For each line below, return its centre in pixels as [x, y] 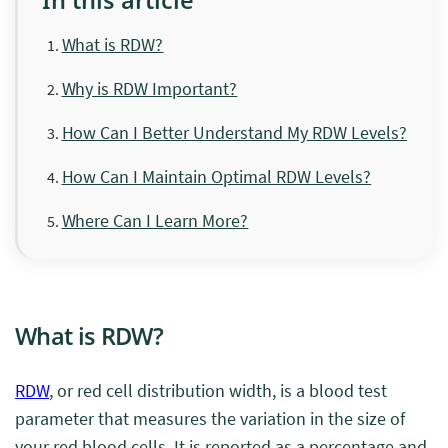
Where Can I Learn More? [155, 220]
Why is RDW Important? [149, 88]
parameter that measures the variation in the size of [210, 418]
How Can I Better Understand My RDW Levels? [234, 132]
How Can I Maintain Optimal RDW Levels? [216, 176]
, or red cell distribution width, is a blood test [217, 390]
